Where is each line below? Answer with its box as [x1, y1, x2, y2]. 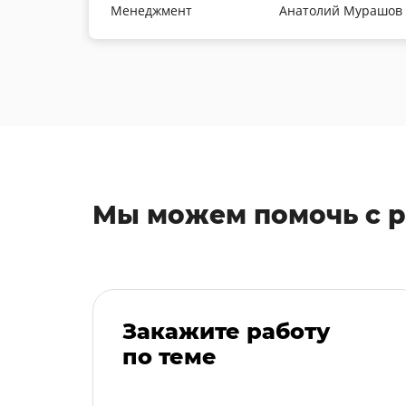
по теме [122, 343, 217, 370]
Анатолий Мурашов [279, 2, 402, 19]
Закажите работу [122, 318, 330, 344]
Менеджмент [111, 2, 192, 19]
